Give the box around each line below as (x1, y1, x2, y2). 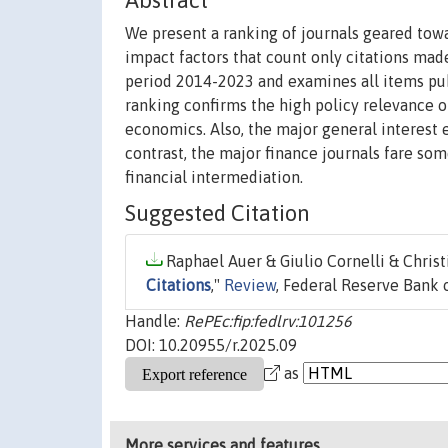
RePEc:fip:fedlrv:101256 (184, 312, 352, 331)
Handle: (125, 312, 184, 331)
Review (224, 276, 276, 295)
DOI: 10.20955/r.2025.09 (125, 336, 297, 355)
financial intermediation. (125, 168, 303, 187)
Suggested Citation (125, 200, 310, 227)
